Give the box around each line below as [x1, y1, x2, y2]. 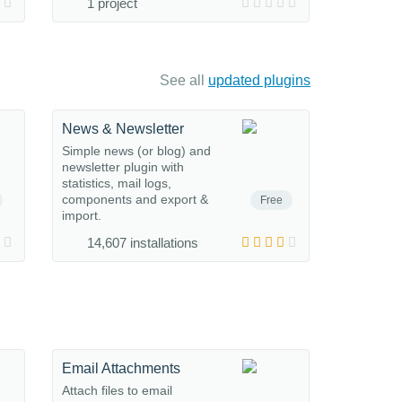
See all [160, 73, 208, 88]
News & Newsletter [62, 121, 184, 136]
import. [62, 208, 101, 223]
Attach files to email [62, 383, 172, 398]
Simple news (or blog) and [62, 144, 211, 158]
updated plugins [208, 73, 310, 88]
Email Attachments [62, 361, 180, 376]
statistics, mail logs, [62, 176, 171, 190]
